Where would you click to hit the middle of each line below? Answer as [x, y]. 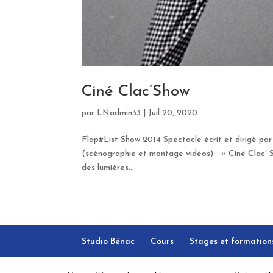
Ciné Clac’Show [136, 91]
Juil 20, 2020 [173, 113]
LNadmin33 [119, 113]
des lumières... [108, 168]
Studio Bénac [108, 241]
